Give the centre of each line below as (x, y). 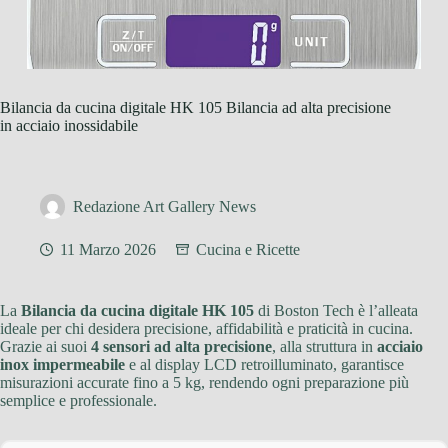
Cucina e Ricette (248, 250)
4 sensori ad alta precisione (181, 347)
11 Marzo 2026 (108, 250)
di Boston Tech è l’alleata (336, 311)
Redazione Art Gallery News (164, 207)
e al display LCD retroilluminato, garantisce (264, 365)
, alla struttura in (324, 347)
